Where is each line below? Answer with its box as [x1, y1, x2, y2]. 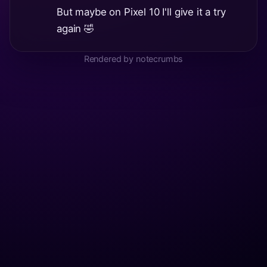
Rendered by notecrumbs [83, 53, 184, 64]
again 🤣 [57, 22, 94, 35]
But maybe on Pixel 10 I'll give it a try [57, 5, 226, 18]
